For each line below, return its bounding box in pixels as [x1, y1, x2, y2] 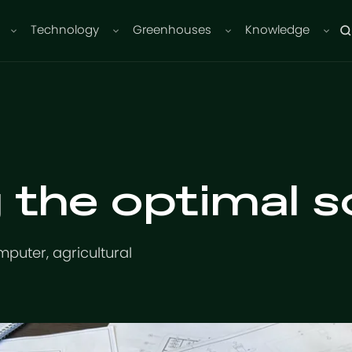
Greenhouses [133, 24, 212, 36]
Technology [31, 24, 100, 36]
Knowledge [245, 24, 310, 36]
